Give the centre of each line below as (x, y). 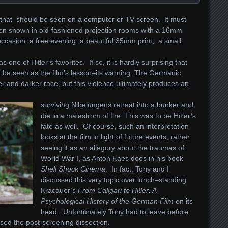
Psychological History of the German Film (108, 201)
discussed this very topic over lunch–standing (113, 180)
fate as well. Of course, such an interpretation (115, 126)
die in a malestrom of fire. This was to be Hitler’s (118, 116)
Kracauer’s (59, 191)
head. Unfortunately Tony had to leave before (116, 212)
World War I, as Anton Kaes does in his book (112, 159)
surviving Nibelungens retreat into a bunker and (117, 105)
